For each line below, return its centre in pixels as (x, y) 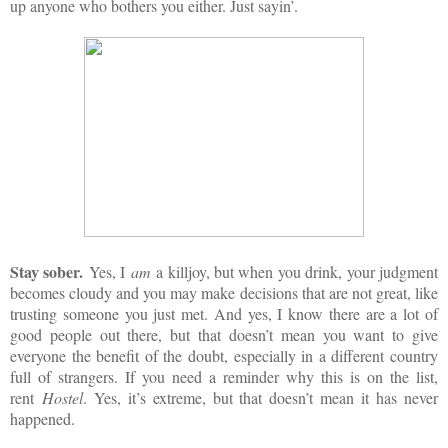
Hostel (62, 397)
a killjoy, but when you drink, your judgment (294, 271)
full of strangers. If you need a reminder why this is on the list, (224, 376)
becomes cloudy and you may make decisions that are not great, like (224, 292)
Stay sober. (47, 271)
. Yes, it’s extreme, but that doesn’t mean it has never (260, 397)
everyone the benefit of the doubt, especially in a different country (224, 355)
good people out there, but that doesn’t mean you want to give (224, 334)
